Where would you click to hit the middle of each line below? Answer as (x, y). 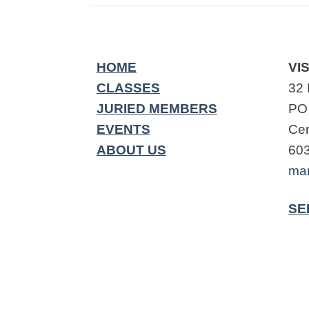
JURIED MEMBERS (157, 109)
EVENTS (123, 130)
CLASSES (128, 88)
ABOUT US (131, 150)
